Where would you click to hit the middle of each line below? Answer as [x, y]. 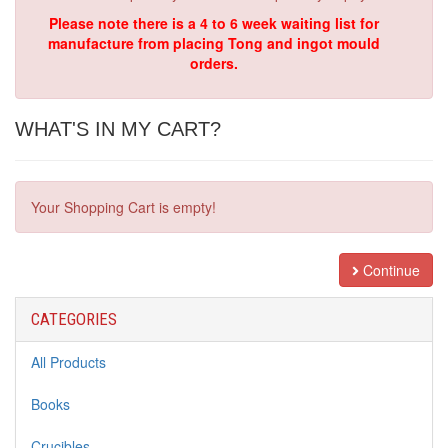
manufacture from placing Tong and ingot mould [214, 43]
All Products [68, 362]
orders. [214, 63]
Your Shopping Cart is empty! [123, 207]
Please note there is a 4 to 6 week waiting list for [214, 23]
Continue [389, 270]
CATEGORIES [74, 319]
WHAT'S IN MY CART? [118, 129]
